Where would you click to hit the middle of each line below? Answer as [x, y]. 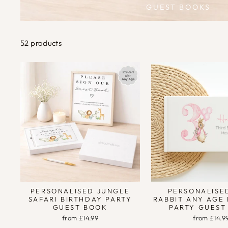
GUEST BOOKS [178, 7]
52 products [41, 43]
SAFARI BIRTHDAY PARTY [80, 199]
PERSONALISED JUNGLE [80, 191]
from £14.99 [80, 218]
